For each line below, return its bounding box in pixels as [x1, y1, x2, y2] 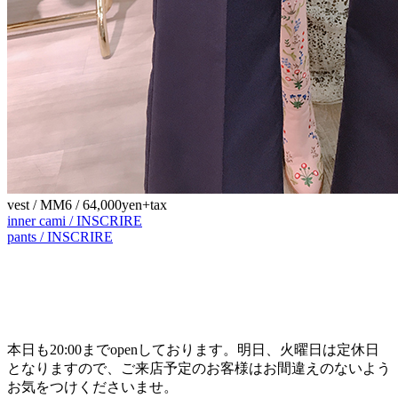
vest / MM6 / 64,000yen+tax [7, 196, 167, 212]
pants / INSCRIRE [7, 228, 113, 244]
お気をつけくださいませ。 [7, 378, 178, 394]
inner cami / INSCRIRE [7, 212, 142, 228]
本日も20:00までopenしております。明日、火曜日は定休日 [7, 341, 379, 357]
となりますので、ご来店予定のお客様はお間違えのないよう [7, 360, 391, 376]
